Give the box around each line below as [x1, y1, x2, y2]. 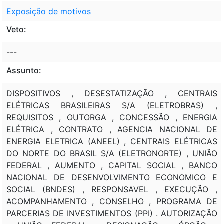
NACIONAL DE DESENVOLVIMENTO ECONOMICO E [6, 172, 217, 182]
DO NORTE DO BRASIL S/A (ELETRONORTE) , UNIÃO [6, 148, 217, 158]
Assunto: [6, 65, 41, 75]
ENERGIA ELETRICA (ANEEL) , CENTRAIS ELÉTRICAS [6, 136, 217, 146]
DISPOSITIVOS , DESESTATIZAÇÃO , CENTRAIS [6, 88, 217, 98]
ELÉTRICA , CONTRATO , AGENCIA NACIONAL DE [6, 124, 217, 134]
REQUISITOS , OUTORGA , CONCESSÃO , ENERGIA [6, 112, 217, 122]
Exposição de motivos [6, 6, 91, 16]
